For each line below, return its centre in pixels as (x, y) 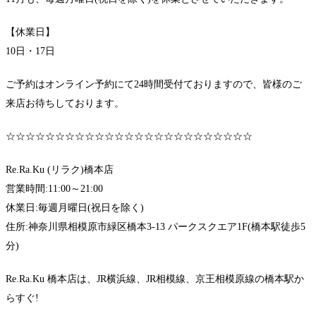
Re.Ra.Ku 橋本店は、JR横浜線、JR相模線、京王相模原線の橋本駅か (155, 279)
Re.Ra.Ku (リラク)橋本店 (60, 170)
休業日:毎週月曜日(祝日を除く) (75, 208)
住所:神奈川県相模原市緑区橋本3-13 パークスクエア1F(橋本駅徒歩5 (156, 227)
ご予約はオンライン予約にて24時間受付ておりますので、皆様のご (154, 85)
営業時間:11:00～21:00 (54, 189)
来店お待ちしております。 (65, 104)
